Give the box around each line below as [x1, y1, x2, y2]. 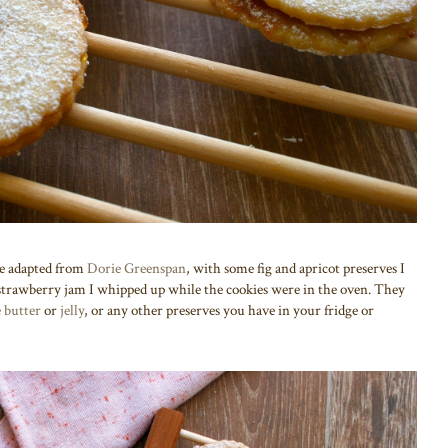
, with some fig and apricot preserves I [186, 258, 405, 278]
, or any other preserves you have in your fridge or [84, 300, 374, 320]
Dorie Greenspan [87, 258, 186, 278]
